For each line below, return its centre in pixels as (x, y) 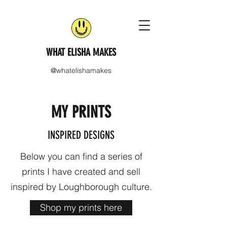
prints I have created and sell (81, 172)
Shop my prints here (81, 207)
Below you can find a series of (81, 156)
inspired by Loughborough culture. (81, 187)
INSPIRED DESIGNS (81, 135)
